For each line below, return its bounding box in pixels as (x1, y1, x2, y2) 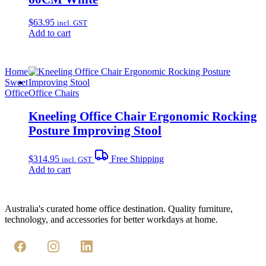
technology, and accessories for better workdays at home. (5, 214, 218, 224)
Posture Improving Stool (28, 123, 161, 137)
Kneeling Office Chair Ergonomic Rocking (28, 109, 257, 123)
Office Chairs (28, 88, 79, 99)
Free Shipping (109, 153, 164, 164)
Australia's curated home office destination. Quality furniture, (5, 203, 233, 214)
